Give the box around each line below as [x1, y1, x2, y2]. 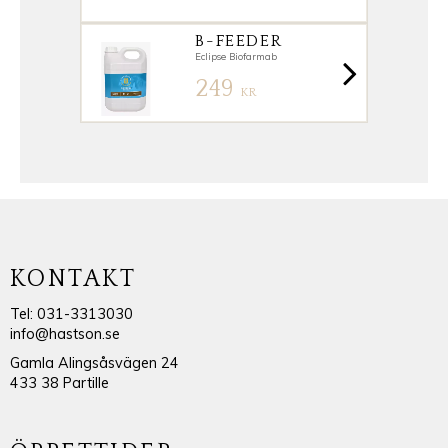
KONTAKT [10, 265, 137, 292]
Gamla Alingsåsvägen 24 [10, 354, 179, 373]
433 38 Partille [10, 374, 109, 393]
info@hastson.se [10, 325, 120, 344]
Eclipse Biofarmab [195, 49, 278, 62]
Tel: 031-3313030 [10, 305, 133, 324]
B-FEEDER [195, 31, 283, 50]
